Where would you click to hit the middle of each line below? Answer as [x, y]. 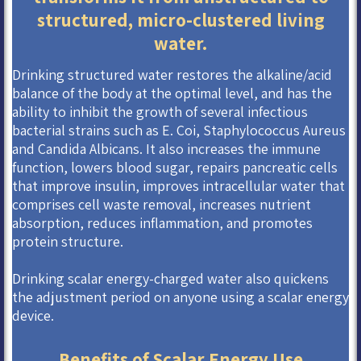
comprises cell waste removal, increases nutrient [162, 204]
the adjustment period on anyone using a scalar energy [180, 297]
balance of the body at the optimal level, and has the [172, 93]
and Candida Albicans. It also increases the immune [166, 148]
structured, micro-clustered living [180, 20]
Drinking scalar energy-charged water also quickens [170, 278]
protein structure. [68, 241]
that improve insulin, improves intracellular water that [178, 185]
